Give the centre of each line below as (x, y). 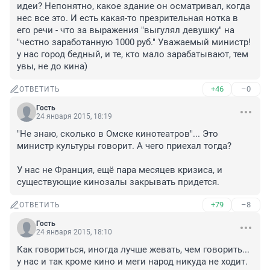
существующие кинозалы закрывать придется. (118, 182)
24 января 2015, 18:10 (74, 232)
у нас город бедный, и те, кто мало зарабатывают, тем (133, 55)
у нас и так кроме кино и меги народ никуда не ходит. (132, 262)
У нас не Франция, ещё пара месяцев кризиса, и (120, 170)
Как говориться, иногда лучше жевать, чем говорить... (133, 250)
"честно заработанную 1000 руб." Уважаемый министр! (134, 42)
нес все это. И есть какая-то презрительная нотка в (127, 18)
